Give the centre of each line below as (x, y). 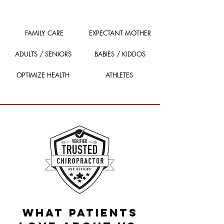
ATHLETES (119, 75)
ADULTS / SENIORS (43, 54)
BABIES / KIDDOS (120, 54)
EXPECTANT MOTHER (120, 33)
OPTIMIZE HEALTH (43, 75)
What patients (80, 213)
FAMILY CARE (44, 33)
